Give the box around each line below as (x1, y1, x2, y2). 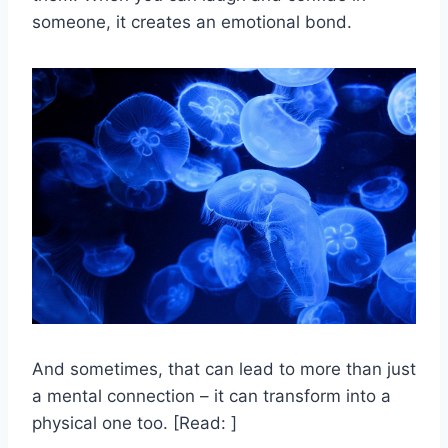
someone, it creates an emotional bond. (32, 12, 352, 33)
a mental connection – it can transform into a (32, 386, 391, 407)
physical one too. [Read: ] (32, 413, 237, 434)
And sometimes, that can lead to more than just (32, 359, 416, 380)
